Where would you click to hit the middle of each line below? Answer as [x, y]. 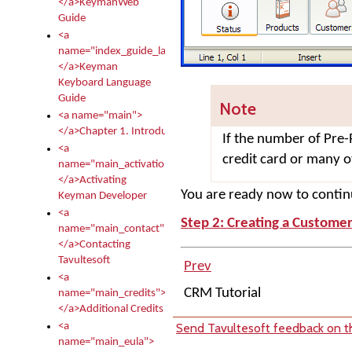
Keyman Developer [103, 196]
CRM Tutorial [224, 293]
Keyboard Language [104, 83]
